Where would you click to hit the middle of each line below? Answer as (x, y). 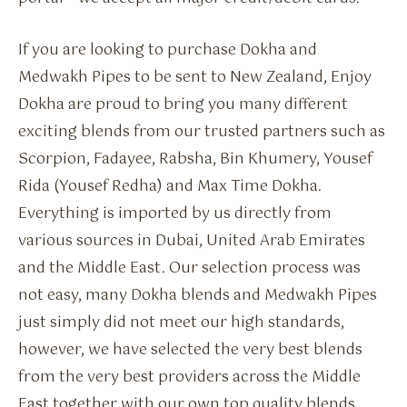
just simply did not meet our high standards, (181, 323)
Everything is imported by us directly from (175, 213)
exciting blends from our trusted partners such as (202, 132)
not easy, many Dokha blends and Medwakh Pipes (198, 295)
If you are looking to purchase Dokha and (168, 50)
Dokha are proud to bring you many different (183, 104)
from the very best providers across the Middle (189, 377)
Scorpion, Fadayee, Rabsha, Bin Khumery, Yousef (195, 159)
